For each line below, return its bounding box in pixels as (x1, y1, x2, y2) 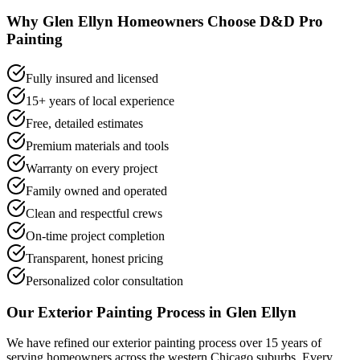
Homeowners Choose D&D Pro (113, 13, 323, 31)
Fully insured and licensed (26, 71, 158, 85)
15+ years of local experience (26, 93, 174, 108)
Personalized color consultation (26, 273, 183, 288)
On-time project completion (26, 228, 165, 243)
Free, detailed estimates (26, 116, 143, 130)
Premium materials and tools (26, 138, 169, 153)
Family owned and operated (26, 183, 167, 198)
